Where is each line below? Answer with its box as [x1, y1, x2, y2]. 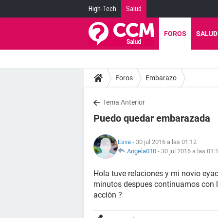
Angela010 [127, 147, 156, 155]
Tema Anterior [103, 98, 145, 106]
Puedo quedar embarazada [93, 112, 210, 124]
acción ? [93, 190, 122, 200]
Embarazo [145, 73, 177, 82]
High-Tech [89, 5, 116, 13]
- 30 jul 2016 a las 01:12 [131, 138, 197, 145]
